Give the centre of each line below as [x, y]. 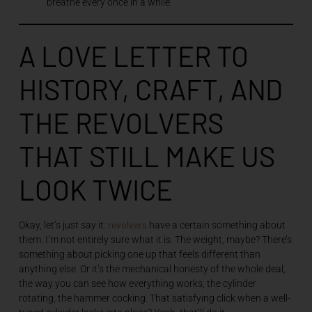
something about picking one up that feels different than [139, 254]
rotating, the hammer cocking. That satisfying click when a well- [154, 298]
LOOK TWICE [95, 189]
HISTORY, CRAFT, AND [150, 89]
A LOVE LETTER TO [133, 55]
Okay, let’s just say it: [63, 225]
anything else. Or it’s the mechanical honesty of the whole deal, [152, 268]
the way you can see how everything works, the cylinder [137, 283]
